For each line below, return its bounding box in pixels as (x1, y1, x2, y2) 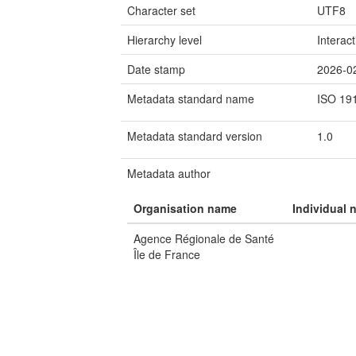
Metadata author (127, 165, 211, 181)
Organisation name (133, 200, 237, 216)
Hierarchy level (127, 32, 202, 48)
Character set (127, 2, 195, 18)
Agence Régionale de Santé (133, 230, 274, 246)
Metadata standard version (127, 128, 262, 144)
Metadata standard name (127, 91, 254, 106)
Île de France (133, 246, 200, 262)
